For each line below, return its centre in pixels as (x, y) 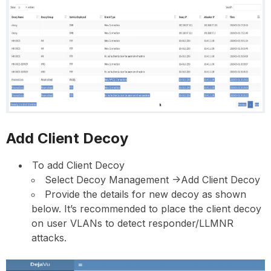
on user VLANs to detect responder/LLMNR (132, 223)
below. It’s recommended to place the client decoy (146, 208)
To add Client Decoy (78, 165)
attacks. (49, 237)
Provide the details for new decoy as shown (145, 194)
